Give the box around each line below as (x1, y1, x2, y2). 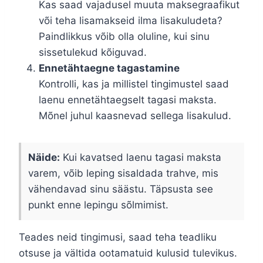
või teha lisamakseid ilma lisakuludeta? (39, 15, 222, 27)
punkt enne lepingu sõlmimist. (28, 199, 168, 211)
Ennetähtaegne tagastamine (39, 62, 180, 75)
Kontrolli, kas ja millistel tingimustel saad (39, 78, 229, 90)
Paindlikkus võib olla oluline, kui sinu (39, 31, 210, 43)
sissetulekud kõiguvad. (39, 46, 147, 59)
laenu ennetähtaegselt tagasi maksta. (39, 94, 217, 106)
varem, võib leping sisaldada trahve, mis (28, 167, 218, 180)
